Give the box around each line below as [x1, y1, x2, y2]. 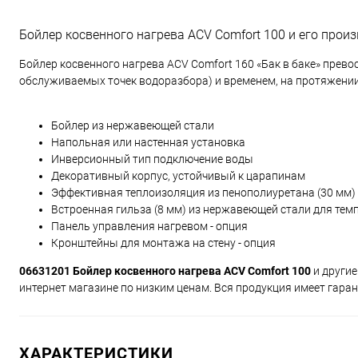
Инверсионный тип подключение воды [51, 153, 253, 165]
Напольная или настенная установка [51, 136, 245, 149]
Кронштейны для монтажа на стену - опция [51, 237, 276, 249]
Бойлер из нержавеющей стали [51, 119, 214, 132]
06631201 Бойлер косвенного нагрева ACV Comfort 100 [19, 265, 311, 277]
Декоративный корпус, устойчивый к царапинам [51, 169, 305, 182]
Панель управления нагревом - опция [51, 220, 248, 233]
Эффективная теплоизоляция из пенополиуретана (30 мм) [51, 186, 356, 199]
